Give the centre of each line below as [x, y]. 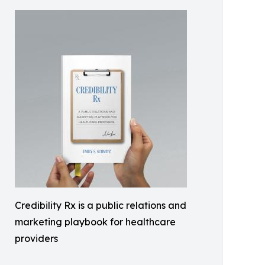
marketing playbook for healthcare [95, 222]
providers [36, 238]
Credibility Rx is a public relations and [101, 205]
